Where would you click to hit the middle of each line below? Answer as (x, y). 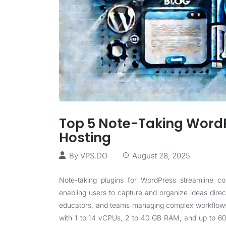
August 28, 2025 (161, 156)
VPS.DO (94, 156)
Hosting (85, 138)
